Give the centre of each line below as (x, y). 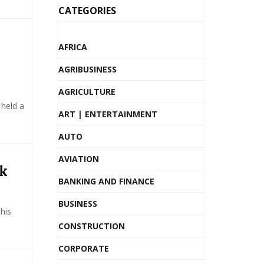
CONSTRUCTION (91, 226)
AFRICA (72, 47)
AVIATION (78, 159)
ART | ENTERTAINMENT (108, 114)
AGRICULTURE (87, 92)
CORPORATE (83, 248)
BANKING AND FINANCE (106, 181)
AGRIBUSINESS (87, 69)
